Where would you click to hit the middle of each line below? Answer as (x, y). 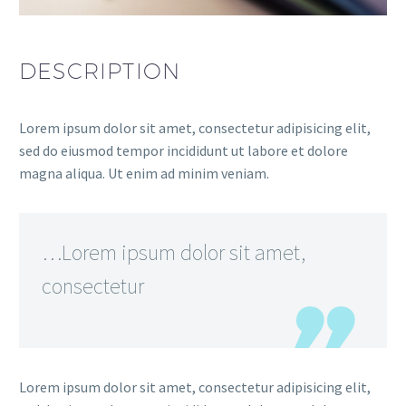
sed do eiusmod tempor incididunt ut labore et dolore (184, 150)
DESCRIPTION (100, 70)
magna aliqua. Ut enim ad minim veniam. (144, 173)
